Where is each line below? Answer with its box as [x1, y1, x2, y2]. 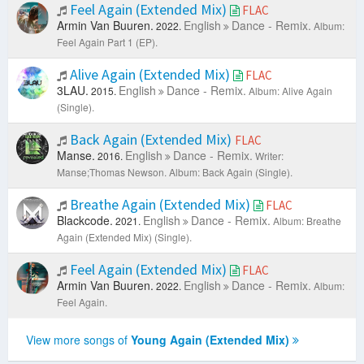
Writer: [255, 149, 284, 163]
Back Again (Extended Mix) [67, 130, 235, 149]
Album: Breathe [273, 214, 341, 228]
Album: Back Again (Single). [169, 165, 292, 180]
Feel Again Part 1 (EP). [57, 35, 158, 50]
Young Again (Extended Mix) [131, 331, 289, 349]
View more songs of [26, 331, 131, 349]
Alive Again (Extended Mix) [67, 65, 233, 84]
